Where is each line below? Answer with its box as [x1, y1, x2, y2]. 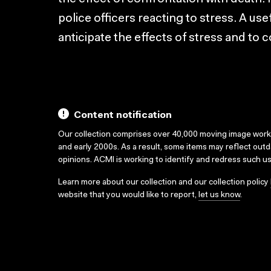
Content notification [74, 111, 172, 120]
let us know [198, 191, 240, 200]
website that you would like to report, [58, 191, 198, 200]
